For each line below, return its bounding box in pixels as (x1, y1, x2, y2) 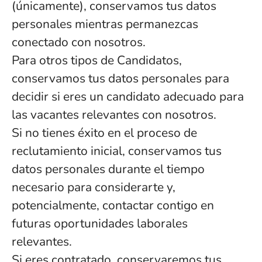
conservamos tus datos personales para (12, 70, 229, 87)
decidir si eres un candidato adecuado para (12, 88, 244, 105)
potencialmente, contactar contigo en (12, 197, 214, 213)
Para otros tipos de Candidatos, (12, 52, 182, 68)
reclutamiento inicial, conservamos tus (12, 143, 222, 159)
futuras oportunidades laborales (12, 215, 188, 232)
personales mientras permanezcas (12, 16, 198, 32)
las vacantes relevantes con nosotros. (12, 106, 216, 123)
